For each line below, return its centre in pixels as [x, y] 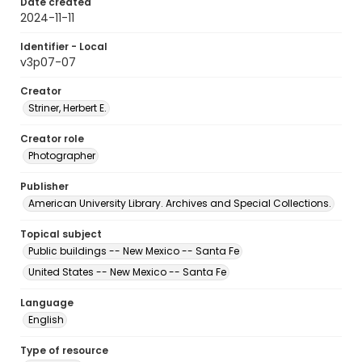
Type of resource [64, 350]
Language [47, 303]
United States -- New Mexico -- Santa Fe [127, 272]
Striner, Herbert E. [67, 108]
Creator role [52, 139]
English [46, 320]
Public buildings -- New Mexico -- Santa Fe [134, 251]
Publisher [44, 186]
